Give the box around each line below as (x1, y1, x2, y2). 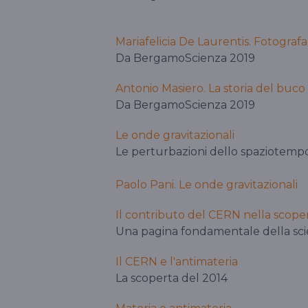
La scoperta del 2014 (115, 272, 228, 285)
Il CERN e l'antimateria (115, 255, 238, 269)
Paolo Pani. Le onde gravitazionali (115, 178, 298, 192)
